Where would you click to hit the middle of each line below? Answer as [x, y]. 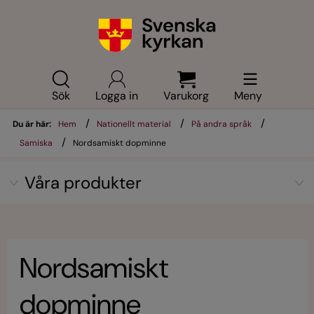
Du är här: [32, 124]
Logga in [117, 96]
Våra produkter [83, 183]
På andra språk [221, 124]
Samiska [36, 143]
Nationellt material [134, 124]
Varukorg [186, 96]
